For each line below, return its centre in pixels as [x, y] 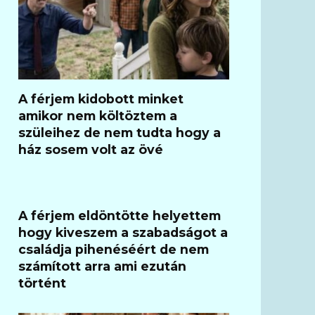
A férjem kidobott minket [101, 98]
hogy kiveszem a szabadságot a [123, 232]
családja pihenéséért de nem [114, 249]
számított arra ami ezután [102, 266]
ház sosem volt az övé [91, 149]
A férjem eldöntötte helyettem [120, 215]
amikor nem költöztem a [98, 115]
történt [42, 283]
